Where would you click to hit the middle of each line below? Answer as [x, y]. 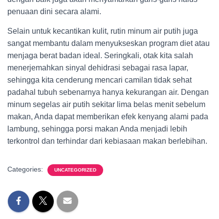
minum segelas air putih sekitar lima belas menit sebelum [106, 104]
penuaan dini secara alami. [54, 11]
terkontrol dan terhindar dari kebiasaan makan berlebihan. [107, 141]
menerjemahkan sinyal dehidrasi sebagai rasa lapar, [98, 68]
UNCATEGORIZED [75, 170]
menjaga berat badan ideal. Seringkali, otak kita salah [100, 55]
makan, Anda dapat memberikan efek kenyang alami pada [108, 117]
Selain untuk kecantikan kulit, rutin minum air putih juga [103, 31]
